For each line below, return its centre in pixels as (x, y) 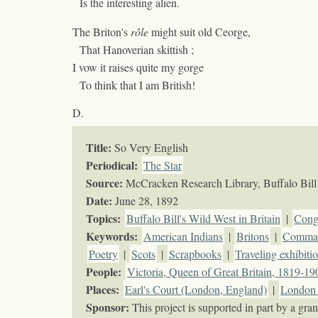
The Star (163, 165)
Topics (102, 219)
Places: (103, 290)
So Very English (150, 148)
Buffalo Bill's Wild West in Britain (203, 219)
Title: (99, 148)
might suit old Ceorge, (199, 32)
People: (104, 272)
